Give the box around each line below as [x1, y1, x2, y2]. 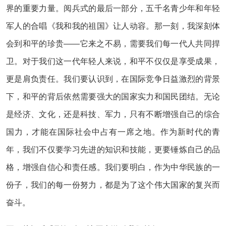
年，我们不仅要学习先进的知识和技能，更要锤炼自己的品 [6, 145, 220, 154]
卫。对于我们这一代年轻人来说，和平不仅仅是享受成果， [6, 57, 220, 66]
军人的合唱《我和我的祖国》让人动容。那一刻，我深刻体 [6, 22, 220, 30]
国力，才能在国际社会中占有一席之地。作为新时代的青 [6, 128, 220, 136]
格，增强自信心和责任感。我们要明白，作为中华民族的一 [6, 163, 220, 172]
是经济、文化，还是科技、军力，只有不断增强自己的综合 [6, 110, 220, 119]
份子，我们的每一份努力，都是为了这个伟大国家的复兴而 [6, 181, 220, 189]
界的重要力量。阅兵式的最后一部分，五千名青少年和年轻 [6, 4, 220, 13]
